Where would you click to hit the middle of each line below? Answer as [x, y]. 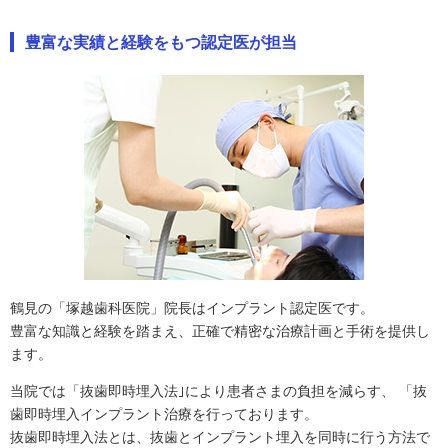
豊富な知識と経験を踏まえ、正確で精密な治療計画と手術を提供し [220, 331]
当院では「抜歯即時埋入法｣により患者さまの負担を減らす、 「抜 [218, 391]
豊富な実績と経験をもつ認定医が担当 [161, 42]
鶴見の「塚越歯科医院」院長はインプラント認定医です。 [192, 308]
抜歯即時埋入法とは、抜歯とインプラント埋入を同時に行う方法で [220, 437]
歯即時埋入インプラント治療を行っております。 [164, 414]
